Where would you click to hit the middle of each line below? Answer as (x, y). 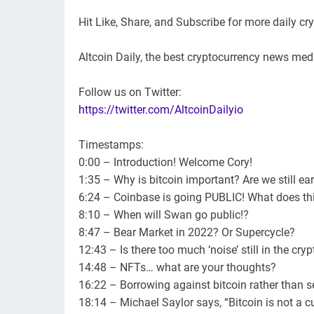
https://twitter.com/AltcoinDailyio (161, 110)
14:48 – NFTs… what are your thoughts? (177, 268)
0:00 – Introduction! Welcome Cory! (165, 163)
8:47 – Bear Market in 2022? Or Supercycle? (187, 233)
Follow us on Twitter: (130, 93)
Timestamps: (111, 145)
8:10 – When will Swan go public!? (164, 215)
